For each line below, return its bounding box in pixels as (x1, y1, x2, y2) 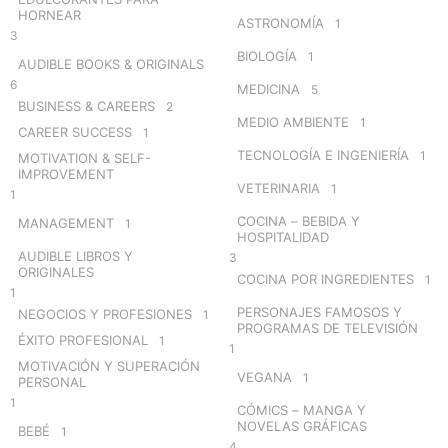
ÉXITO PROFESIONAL (18, 331, 148, 348)
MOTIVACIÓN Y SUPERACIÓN (18, 357, 200, 374)
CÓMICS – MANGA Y (237, 401, 366, 418)
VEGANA (237, 368, 292, 385)
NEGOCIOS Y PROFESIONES (18, 305, 192, 322)
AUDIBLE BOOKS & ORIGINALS (18, 55, 204, 72)
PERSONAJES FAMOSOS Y (237, 303, 402, 320)
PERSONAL (18, 373, 86, 390)
